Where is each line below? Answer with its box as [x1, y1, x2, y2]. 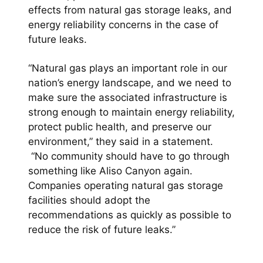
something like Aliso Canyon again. [28, 165, 193, 177]
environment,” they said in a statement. [28, 136, 213, 147]
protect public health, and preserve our [28, 121, 211, 133]
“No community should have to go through [28, 150, 230, 162]
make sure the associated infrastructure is [28, 92, 227, 103]
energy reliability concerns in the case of [28, 19, 218, 31]
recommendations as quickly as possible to [28, 209, 231, 221]
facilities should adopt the [28, 194, 150, 206]
